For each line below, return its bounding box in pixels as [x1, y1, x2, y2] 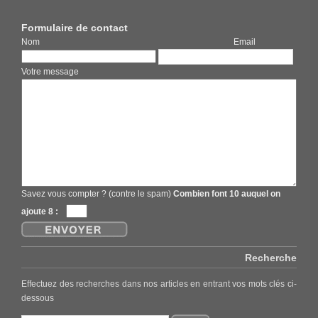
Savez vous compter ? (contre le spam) [21, 189, 173, 199]
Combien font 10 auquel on [173, 189, 280, 199]
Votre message [21, 67, 79, 77]
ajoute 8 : [21, 207, 58, 217]
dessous [21, 292, 54, 302]
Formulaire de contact [21, 22, 128, 34]
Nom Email [21, 37, 256, 48]
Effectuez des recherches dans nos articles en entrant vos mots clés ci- [21, 278, 297, 288]
